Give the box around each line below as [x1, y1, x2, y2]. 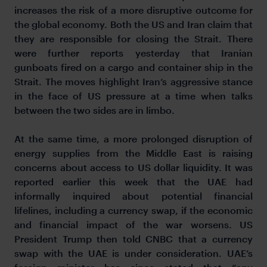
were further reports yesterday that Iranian [14, 46, 253, 58]
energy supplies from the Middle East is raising [14, 147, 253, 159]
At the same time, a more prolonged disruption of [14, 132, 253, 144]
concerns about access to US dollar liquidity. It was [14, 161, 253, 173]
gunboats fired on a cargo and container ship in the [14, 61, 253, 73]
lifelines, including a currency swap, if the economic [14, 204, 253, 216]
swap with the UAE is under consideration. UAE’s [14, 247, 253, 259]
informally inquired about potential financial [14, 190, 253, 201]
